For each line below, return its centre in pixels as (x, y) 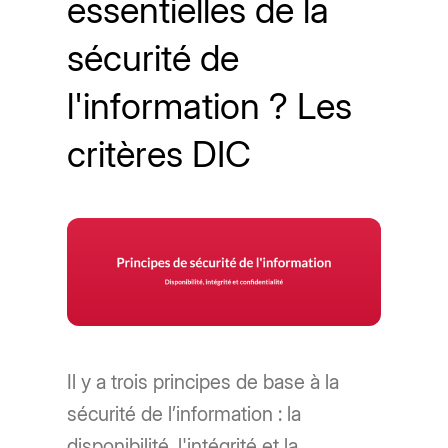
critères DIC (159, 154)
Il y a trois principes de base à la (203, 381)
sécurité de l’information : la (184, 413)
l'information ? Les (210, 106)
